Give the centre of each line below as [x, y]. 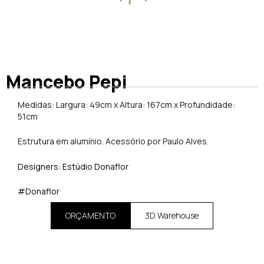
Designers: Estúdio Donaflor [74, 166]
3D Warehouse [172, 216]
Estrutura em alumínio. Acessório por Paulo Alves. [113, 141]
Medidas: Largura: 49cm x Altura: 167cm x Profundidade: [126, 104]
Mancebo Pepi [67, 81]
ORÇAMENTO [90, 216]
